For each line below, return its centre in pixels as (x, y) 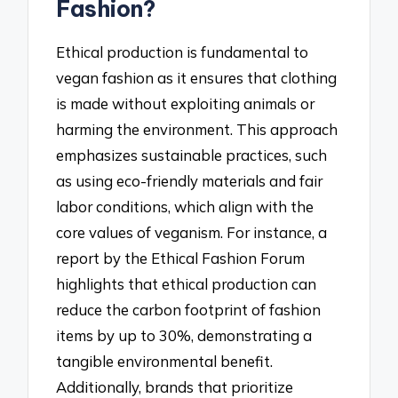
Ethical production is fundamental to (183, 52)
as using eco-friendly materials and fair (190, 180)
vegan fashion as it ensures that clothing (197, 77)
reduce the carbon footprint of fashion (189, 309)
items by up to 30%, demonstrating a (184, 335)
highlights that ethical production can (187, 283)
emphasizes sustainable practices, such (192, 155)
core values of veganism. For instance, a (192, 232)
